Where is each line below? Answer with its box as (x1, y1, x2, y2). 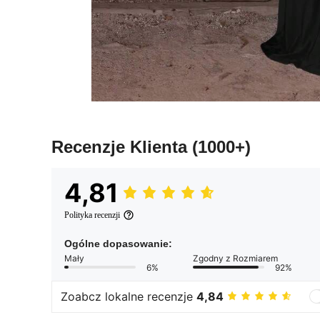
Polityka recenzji (64, 209, 120, 220)
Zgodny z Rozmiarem (193, 252, 278, 264)
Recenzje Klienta (51, 136, 192, 156)
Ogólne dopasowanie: (64, 237, 172, 249)
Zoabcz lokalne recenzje (61, 289, 196, 304)
